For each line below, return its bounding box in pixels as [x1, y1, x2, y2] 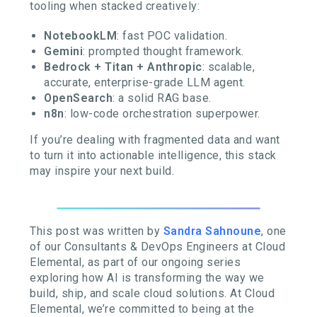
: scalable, [202, 60, 255, 74]
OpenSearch [44, 91, 113, 105]
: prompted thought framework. [83, 45, 244, 59]
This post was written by [30, 224, 163, 238]
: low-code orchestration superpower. [64, 107, 260, 121]
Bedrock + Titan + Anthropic [44, 60, 202, 74]
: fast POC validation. [117, 29, 228, 43]
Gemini [44, 45, 83, 59]
